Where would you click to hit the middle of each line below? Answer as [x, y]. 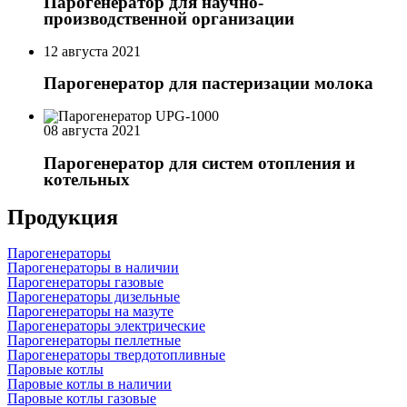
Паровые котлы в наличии [89, 383]
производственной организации [169, 18]
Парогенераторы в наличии [93, 267]
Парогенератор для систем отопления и [199, 163]
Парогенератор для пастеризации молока [208, 84]
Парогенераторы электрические [106, 325]
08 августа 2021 [92, 131]
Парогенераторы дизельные [94, 296]
